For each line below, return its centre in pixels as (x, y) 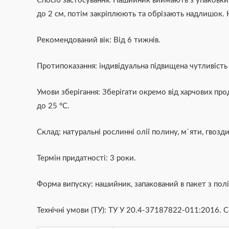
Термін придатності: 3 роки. (86, 158)
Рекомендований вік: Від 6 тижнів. (99, 40)
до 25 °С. (53, 106)
